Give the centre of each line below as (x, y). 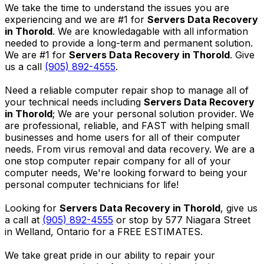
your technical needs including (74, 102)
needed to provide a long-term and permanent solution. (129, 43)
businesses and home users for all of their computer (123, 137)
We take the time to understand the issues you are (117, 7)
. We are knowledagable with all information (150, 31)
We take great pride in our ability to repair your (110, 255)
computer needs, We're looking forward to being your (126, 172)
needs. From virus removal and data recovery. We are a (130, 149)
